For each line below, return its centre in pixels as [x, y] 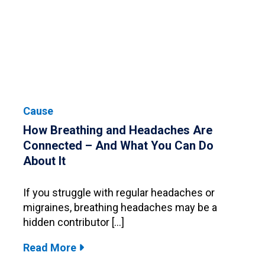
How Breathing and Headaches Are [118, 130]
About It [44, 161]
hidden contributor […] [74, 222]
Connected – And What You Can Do [118, 145]
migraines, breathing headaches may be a [120, 207]
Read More [51, 247]
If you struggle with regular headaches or [119, 192]
